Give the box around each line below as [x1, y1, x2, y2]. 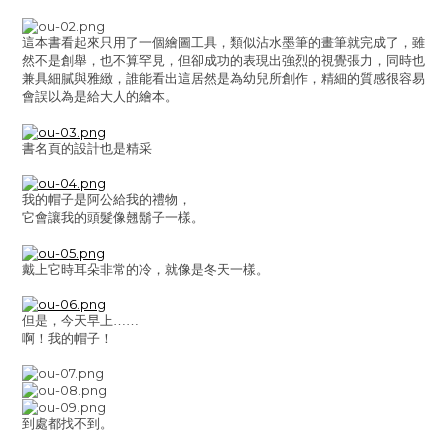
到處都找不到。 [22, 416, 113, 432]
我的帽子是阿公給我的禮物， [22, 192, 191, 208]
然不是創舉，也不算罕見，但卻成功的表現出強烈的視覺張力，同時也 [22, 53, 425, 69]
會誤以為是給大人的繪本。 [22, 89, 178, 105]
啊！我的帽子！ [22, 331, 113, 347]
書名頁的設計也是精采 [22, 140, 152, 156]
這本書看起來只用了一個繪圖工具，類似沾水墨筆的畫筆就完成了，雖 [22, 35, 425, 51]
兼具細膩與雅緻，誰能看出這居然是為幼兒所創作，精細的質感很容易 [22, 71, 425, 87]
